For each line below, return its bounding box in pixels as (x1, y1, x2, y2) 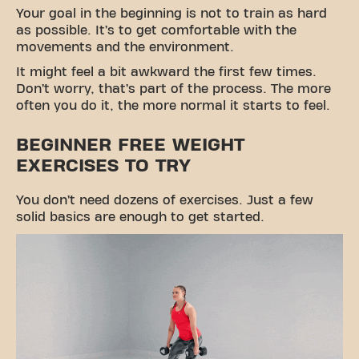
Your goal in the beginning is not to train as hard (16, 6, 327, 20)
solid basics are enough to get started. (16, 210, 264, 224)
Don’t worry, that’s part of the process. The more (16, 82, 331, 95)
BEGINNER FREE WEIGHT (16, 135, 244, 155)
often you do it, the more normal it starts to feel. (16, 99, 330, 112)
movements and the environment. (16, 40, 234, 54)
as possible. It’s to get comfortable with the (16, 23, 296, 37)
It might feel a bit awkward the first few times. (16, 65, 317, 79)
